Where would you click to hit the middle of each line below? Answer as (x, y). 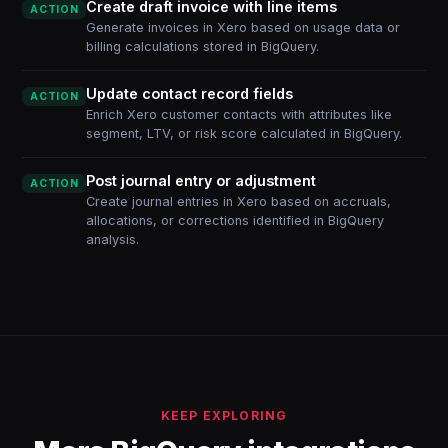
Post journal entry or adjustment (201, 180)
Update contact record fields (190, 93)
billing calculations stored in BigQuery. (203, 46)
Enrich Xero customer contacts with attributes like (239, 114)
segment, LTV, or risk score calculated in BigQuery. (244, 133)
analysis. (113, 239)
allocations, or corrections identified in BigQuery (235, 220)
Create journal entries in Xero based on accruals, (239, 201)
